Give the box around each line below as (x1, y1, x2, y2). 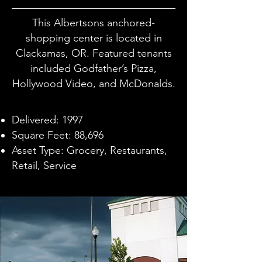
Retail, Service (12, 159, 77, 172)
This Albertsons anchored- (32, 16, 155, 29)
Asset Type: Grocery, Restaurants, (12, 144, 167, 157)
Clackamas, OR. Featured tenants (15, 47, 172, 60)
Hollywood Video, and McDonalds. (12, 77, 175, 90)
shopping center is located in (25, 32, 162, 44)
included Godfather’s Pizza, (30, 62, 157, 75)
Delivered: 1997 (12, 113, 83, 126)
